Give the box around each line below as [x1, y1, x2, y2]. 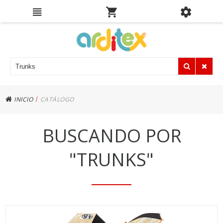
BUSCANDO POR [42, 123, 181, 148]
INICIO [12, 95, 33, 104]
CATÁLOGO [40, 95, 74, 104]
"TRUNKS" [69, 147, 154, 172]
